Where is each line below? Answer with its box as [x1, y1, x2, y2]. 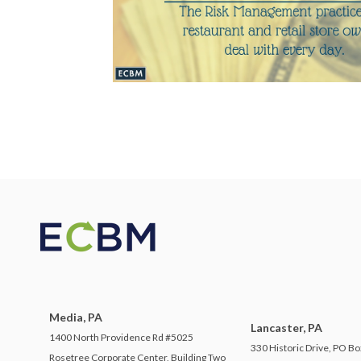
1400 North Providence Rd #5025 [49, 331, 193, 344]
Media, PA [49, 310, 102, 325]
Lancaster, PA [251, 321, 323, 335]
